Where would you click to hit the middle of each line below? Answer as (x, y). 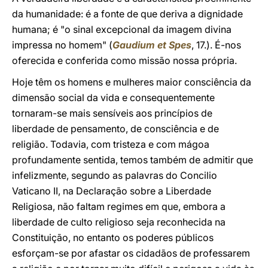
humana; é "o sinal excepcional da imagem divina (122, 29)
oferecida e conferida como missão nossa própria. (124, 60)
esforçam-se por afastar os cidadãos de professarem (131, 253)
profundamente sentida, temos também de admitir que (133, 160)
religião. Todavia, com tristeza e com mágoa (111, 144)
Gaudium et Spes (152, 45)
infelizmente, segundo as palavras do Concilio (115, 175)
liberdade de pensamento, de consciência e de (115, 129)
